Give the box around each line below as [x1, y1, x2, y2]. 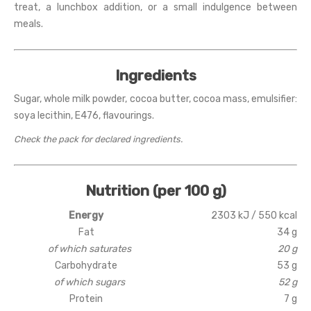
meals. [14, 18, 43, 31]
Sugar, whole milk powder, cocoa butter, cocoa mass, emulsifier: [14, 93, 297, 106]
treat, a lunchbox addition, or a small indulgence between [14, 1, 297, 14]
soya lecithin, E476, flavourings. [14, 110, 154, 122]
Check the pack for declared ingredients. [14, 134, 183, 145]
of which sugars [53, 276, 125, 289]
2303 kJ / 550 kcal [211, 210, 297, 222]
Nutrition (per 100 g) [85, 182, 226, 200]
